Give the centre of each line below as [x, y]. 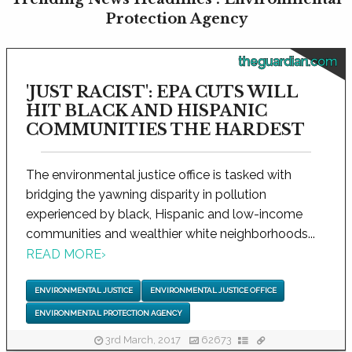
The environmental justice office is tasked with [159, 174]
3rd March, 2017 [143, 340]
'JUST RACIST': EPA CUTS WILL [162, 92]
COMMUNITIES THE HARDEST [165, 129]
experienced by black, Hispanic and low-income [164, 214]
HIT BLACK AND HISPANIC [147, 110]
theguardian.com [288, 61]
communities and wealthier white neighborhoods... [170, 233]
